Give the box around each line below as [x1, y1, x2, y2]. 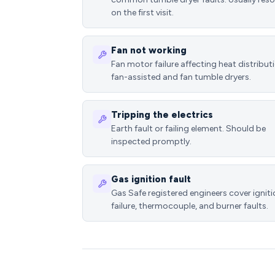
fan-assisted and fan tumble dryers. [111, 72, 251, 82]
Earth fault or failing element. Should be [111, 123, 266, 134]
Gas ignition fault [111, 174, 191, 185]
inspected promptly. [111, 136, 192, 147]
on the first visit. [111, 7, 174, 18]
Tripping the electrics [111, 109, 213, 120]
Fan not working [111, 45, 187, 56]
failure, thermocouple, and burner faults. [111, 201, 268, 211]
